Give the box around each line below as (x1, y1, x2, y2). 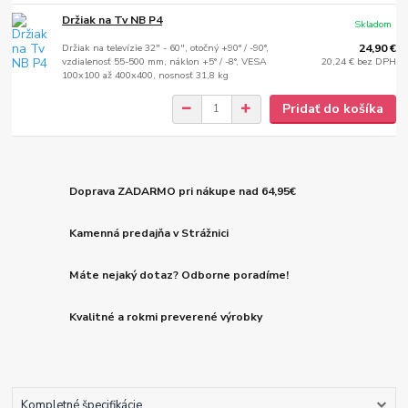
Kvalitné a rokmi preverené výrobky (69, 309, 263, 324)
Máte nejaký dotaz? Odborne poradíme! (69, 268, 290, 282)
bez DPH (356, 54, 396, 68)
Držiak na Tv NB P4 (62, 12, 163, 27)
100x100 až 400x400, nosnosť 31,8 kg (62, 67, 229, 82)
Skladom (354, 16, 393, 31)
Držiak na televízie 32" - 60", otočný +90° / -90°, (62, 40, 270, 55)
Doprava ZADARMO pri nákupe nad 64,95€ (69, 184, 297, 199)
